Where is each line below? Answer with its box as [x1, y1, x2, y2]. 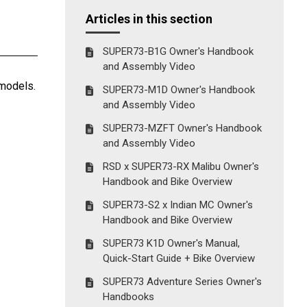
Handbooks [103, 291, 155, 303]
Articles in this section [86, 12, 213, 26]
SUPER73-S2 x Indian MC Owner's [103, 199, 254, 211]
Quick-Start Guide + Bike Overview [103, 252, 256, 265]
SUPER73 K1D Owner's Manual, [103, 237, 241, 249]
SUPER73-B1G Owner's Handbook [103, 45, 254, 58]
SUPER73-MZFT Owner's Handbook [103, 122, 262, 134]
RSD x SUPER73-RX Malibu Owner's [103, 160, 260, 173]
